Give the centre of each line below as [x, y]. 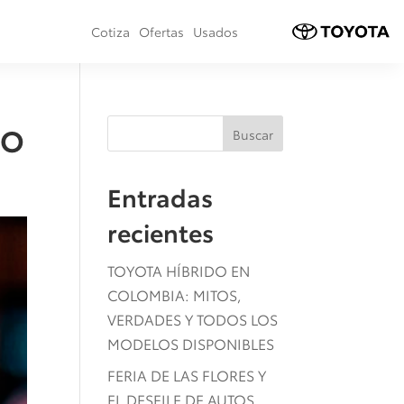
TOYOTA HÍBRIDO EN [179, 270]
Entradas [161, 196]
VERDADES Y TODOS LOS [193, 319]
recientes [161, 231]
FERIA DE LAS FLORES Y [187, 375]
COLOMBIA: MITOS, [175, 294]
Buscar [252, 134]
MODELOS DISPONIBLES [191, 343]
